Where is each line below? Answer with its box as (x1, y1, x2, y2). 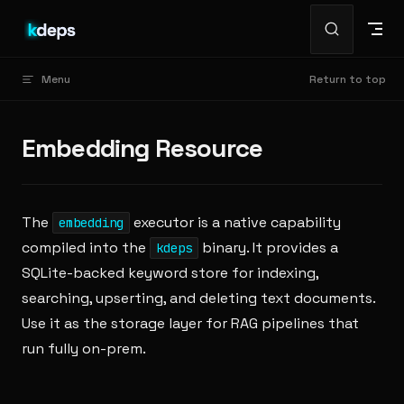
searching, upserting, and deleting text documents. (22, 289, 375, 308)
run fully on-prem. (22, 339, 146, 358)
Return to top (309, 72, 386, 87)
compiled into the (22, 238, 150, 257)
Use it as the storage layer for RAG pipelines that (22, 314, 359, 333)
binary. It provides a (198, 238, 338, 257)
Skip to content (22, 18, 112, 32)
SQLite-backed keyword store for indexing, (22, 263, 318, 282)
